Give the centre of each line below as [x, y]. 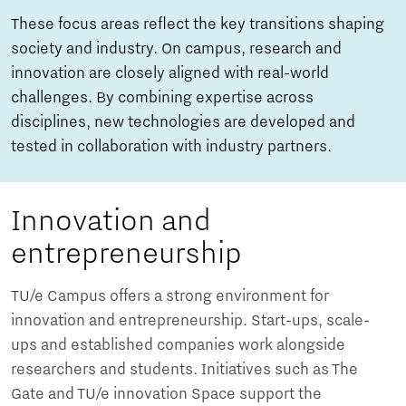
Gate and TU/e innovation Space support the [166, 394]
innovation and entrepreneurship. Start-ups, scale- [190, 320]
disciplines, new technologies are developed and [183, 122]
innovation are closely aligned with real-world [170, 73]
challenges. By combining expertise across [162, 97]
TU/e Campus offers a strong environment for [170, 296]
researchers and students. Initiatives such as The [184, 369]
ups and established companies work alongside [178, 345]
